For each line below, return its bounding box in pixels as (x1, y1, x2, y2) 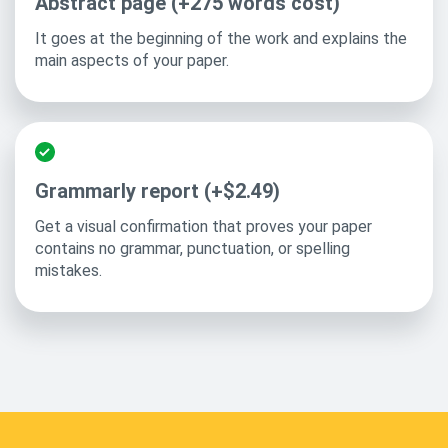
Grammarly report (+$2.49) (35, 179, 280, 203)
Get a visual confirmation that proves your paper (35, 217, 372, 236)
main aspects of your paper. (35, 51, 229, 70)
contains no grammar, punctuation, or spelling (35, 239, 350, 258)
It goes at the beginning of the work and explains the (35, 29, 407, 48)
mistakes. (35, 261, 102, 280)
